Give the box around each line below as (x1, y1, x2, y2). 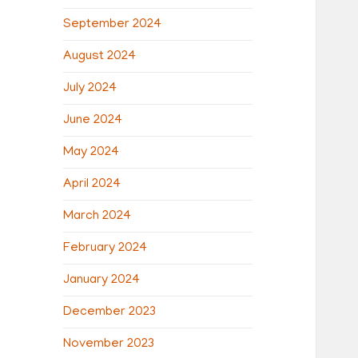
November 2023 (63, 336, 155, 352)
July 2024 (63, 81, 117, 96)
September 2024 (63, 17, 162, 32)
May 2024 (63, 145, 120, 160)
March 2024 (63, 209, 132, 224)
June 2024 (63, 113, 123, 128)
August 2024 (63, 49, 137, 64)
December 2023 (63, 304, 157, 320)
